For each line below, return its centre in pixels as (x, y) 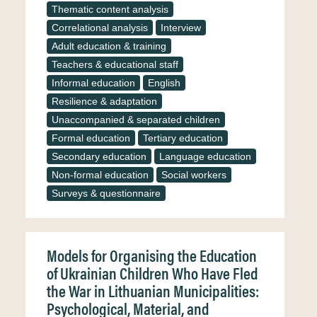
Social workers (194, 175)
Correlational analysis (100, 28)
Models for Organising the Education (152, 255)
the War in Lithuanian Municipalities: (153, 290)
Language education (205, 156)
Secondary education (99, 156)
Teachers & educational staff (115, 64)
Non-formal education (100, 175)
